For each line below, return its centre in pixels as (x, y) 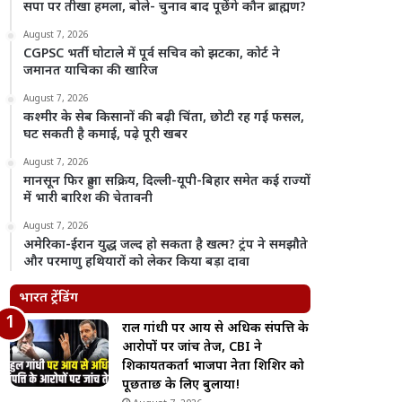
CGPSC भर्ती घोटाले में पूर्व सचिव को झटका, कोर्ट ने (152, 54)
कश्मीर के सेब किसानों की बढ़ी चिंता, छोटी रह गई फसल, (164, 118)
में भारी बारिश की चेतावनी (88, 199)
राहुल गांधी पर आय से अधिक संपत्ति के (216, 329)
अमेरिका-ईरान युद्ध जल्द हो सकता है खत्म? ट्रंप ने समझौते (166, 245)
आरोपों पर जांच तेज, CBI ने (192, 348)
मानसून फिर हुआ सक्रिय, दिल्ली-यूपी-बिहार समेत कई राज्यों (167, 182)
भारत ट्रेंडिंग (49, 298)
